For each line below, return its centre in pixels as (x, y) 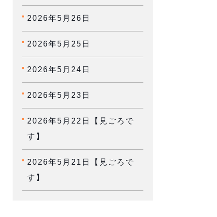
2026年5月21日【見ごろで (81, 162)
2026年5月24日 (59, 70)
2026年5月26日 (59, 18)
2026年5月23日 (59, 95)
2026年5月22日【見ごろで (81, 121)
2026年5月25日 (59, 44)
